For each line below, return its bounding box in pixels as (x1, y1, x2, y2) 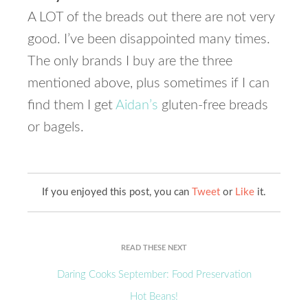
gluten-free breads (158, 98, 268, 112)
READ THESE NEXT (121, 244, 187, 252)
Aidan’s (115, 98, 158, 112)
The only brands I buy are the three (27, 54, 232, 68)
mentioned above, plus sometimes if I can (27, 76, 269, 90)
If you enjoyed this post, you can (42, 187, 192, 197)
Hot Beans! (130, 291, 178, 302)
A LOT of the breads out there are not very (27, 10, 275, 24)
